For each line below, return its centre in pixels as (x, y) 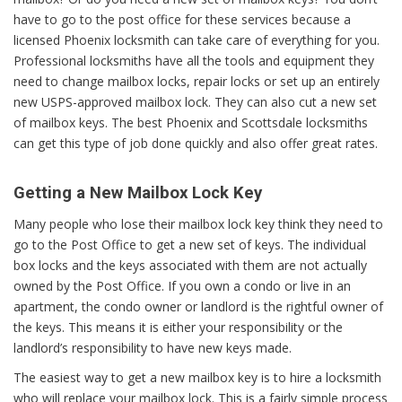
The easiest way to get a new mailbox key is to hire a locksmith (197, 378)
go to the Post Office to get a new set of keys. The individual (190, 245)
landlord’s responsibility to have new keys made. (153, 348)
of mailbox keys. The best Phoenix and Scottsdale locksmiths (191, 122)
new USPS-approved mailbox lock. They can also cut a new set (195, 101)
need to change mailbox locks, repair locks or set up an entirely (197, 81)
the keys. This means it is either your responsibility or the (178, 328)
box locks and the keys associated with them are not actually (190, 266)
